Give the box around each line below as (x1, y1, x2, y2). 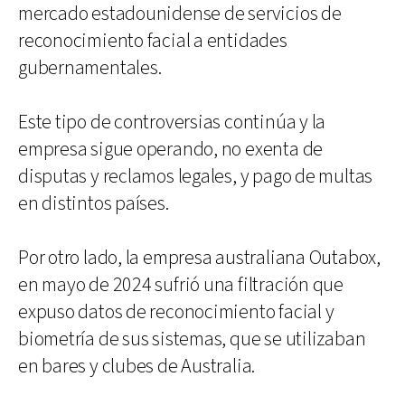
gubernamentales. (18, 54, 162, 81)
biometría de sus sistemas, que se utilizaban (18, 325, 366, 353)
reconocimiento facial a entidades (18, 27, 287, 54)
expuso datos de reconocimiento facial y (18, 298, 334, 325)
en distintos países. (18, 190, 169, 217)
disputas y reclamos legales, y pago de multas (18, 163, 373, 190)
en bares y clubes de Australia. (18, 353, 256, 380)
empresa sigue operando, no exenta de (18, 136, 324, 163)
